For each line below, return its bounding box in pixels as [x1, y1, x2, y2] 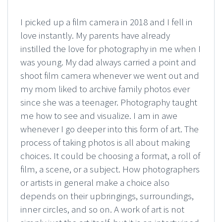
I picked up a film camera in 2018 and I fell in [20, 16, 193, 28]
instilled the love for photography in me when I [20, 43, 201, 55]
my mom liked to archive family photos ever [20, 83, 190, 95]
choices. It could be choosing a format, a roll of [20, 150, 200, 162]
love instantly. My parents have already [20, 29, 170, 42]
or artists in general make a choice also [20, 176, 169, 189]
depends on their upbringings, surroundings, [20, 190, 194, 202]
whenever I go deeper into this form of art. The [20, 123, 199, 135]
